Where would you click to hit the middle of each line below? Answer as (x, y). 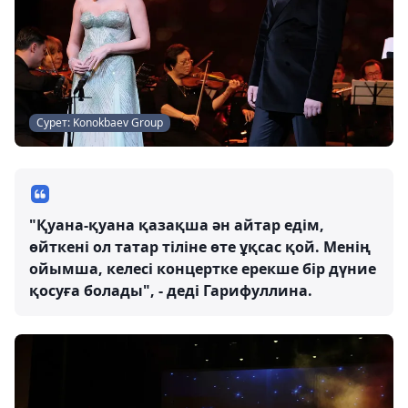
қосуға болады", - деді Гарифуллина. (171, 290)
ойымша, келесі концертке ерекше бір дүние (203, 268)
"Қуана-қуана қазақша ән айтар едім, (177, 224)
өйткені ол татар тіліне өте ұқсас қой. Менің (200, 246)
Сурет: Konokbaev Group (100, 122)
